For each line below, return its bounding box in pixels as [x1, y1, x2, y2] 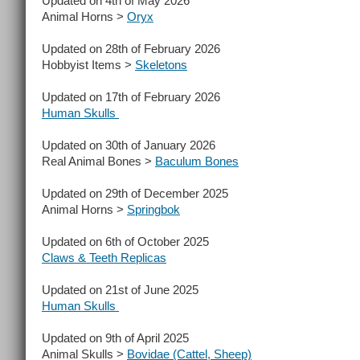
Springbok [127, 202, 180, 216]
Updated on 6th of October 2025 [42, 235, 209, 248]
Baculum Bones [155, 154, 239, 168]
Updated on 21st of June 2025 [42, 283, 198, 297]
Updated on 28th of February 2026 [42, 42, 220, 55]
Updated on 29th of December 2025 [42, 186, 228, 200]
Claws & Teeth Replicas [42, 251, 166, 264]
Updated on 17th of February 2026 [42, 90, 220, 104]
